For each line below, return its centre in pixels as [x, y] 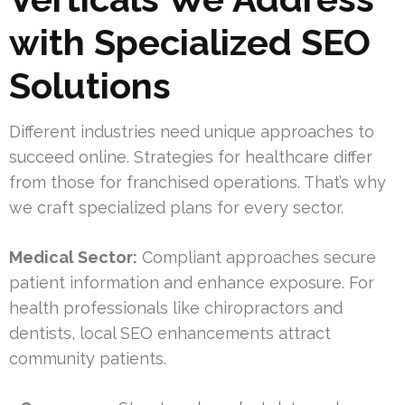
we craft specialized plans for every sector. [176, 208]
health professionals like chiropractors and [176, 308]
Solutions [90, 86]
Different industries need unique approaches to [192, 132]
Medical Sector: [73, 258]
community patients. [88, 359]
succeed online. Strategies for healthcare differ [191, 157]
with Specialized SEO [190, 42]
